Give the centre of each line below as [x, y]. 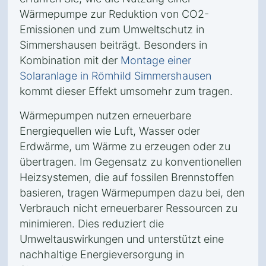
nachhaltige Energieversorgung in [102, 254]
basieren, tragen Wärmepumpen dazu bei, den [132, 193]
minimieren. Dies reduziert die [92, 224]
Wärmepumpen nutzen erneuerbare [105, 115]
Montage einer [156, 60]
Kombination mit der [70, 60]
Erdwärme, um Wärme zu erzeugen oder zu [125, 146]
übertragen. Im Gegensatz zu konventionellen [131, 162]
